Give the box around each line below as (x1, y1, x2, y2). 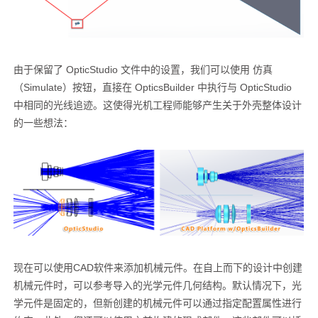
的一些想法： (13, 117, 73, 129)
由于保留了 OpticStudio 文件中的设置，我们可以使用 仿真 (13, 64, 273, 76)
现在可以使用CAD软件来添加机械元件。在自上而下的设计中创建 (13, 262, 302, 274)
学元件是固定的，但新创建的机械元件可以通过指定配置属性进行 (13, 297, 302, 309)
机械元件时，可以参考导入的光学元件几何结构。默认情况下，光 (13, 280, 302, 292)
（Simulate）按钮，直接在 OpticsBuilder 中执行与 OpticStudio (13, 82, 292, 94)
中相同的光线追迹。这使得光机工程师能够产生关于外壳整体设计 (13, 99, 302, 111)
